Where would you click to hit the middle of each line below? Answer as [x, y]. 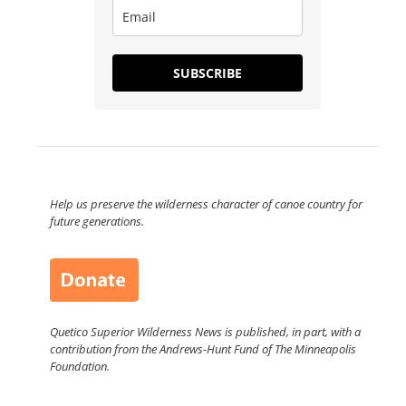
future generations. [97, 222]
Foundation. [80, 367]
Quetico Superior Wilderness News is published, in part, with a [205, 332]
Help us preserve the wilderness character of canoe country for [206, 204]
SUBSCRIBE [208, 73]
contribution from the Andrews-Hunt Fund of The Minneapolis [203, 349]
